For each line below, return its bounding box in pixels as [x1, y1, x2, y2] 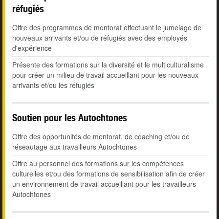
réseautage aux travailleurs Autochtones [12, 142, 137, 152]
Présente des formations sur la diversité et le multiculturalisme [12, 60, 204, 70]
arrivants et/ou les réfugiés [12, 80, 94, 90]
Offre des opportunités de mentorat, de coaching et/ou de [12, 131, 190, 142]
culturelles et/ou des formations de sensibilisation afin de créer [12, 169, 205, 179]
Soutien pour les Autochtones [12, 112, 127, 124]
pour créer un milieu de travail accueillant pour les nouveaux [12, 70, 198, 80]
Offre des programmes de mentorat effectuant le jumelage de [12, 22, 201, 33]
